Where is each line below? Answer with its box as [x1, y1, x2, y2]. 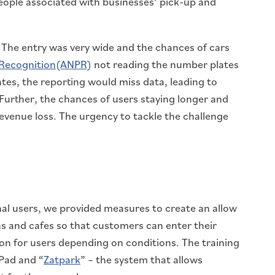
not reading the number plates [91, 56, 239, 71]
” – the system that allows [80, 252, 203, 266]
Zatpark [44, 252, 80, 266]
